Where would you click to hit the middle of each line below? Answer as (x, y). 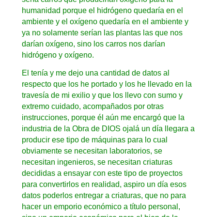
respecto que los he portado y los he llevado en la (107, 84)
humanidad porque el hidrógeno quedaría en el (102, 10)
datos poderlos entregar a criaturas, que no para (104, 195)
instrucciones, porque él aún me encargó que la (103, 117)
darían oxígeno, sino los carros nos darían (93, 44)
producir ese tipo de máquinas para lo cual (94, 139)
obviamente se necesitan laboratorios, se (92, 151)
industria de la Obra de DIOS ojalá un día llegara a (108, 128)
